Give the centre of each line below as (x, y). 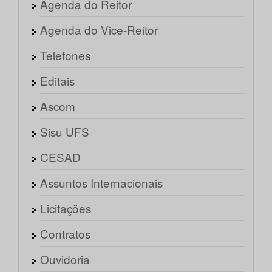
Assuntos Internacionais (101, 183)
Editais (57, 81)
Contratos (65, 234)
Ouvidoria (65, 259)
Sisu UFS (65, 132)
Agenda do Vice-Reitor (99, 30)
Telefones (65, 55)
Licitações (66, 208)
